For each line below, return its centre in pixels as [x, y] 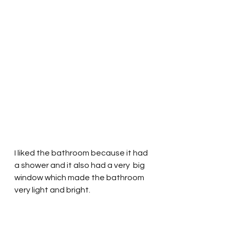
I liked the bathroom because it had [82, 153]
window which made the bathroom [80, 177]
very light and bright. [54, 190]
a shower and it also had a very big [80, 165]
